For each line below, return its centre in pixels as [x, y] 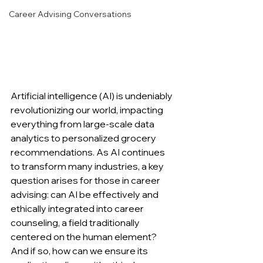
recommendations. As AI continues [89, 152]
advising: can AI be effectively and [85, 195]
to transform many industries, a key [88, 166]
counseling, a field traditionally [76, 223]
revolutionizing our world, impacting [88, 110]
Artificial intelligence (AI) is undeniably [92, 96]
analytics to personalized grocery [84, 138]
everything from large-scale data [83, 124]
